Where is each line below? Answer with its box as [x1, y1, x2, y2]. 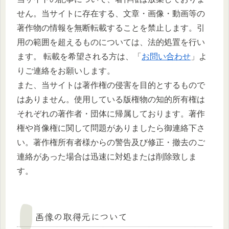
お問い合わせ [142, 52, 191, 61]
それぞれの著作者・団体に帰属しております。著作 [17, 109, 205, 119]
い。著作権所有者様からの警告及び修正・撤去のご [17, 138, 205, 147]
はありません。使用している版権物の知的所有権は [17, 95, 205, 104]
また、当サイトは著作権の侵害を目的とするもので [17, 81, 205, 90]
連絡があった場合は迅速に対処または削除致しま [17, 152, 197, 162]
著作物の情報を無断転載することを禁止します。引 [17, 24, 205, 33]
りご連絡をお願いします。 [17, 66, 115, 76]
